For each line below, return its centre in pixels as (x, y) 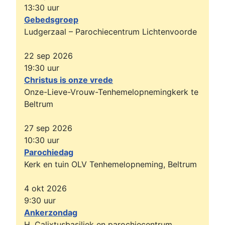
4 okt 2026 (45, 189)
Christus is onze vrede (69, 80)
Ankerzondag (51, 213)
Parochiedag (49, 152)
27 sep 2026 (48, 128)
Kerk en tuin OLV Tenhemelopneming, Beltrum (110, 164)
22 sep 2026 (48, 56)
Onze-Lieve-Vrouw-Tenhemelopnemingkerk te (111, 92)
